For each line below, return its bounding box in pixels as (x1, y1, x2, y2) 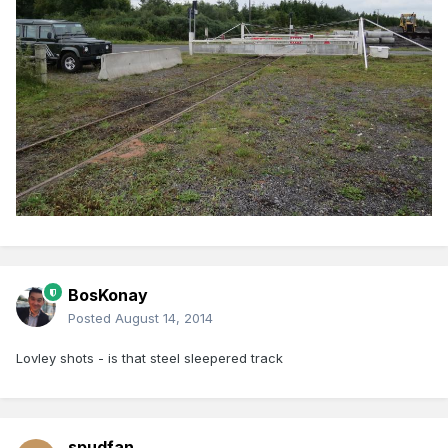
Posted (68, 310, 115, 327)
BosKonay (68, 285, 148, 306)
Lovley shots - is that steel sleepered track (16, 350, 283, 367)
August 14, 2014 (115, 310, 213, 327)
